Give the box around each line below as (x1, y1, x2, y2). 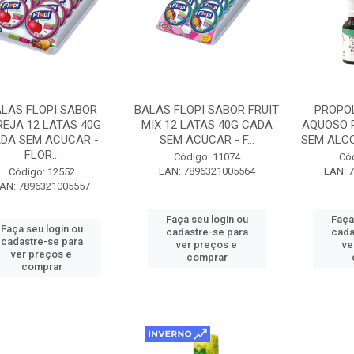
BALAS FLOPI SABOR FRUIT (134, 103, 280, 117)
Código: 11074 (173, 151, 240, 163)
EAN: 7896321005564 (158, 165, 255, 177)
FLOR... (24, 148, 59, 162)
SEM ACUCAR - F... (159, 133, 254, 147)
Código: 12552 (8, 166, 75, 178)
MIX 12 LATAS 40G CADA (141, 118, 273, 132)
